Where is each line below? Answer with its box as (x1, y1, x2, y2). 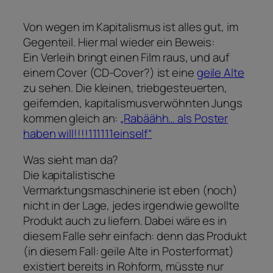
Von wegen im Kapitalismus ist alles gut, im (23, 18, 238, 35)
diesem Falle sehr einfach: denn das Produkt (23, 228, 247, 244)
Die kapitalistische (23, 167, 116, 183)
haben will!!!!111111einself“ (23, 125, 152, 141)
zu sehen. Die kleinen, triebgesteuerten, (23, 79, 227, 96)
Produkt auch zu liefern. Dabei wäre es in (23, 213, 227, 229)
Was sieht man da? (23, 152, 119, 168)
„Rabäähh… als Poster (120, 110, 229, 126)
